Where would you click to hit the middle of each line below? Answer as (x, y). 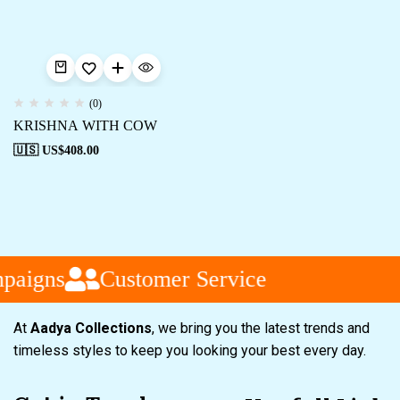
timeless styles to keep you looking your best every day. (192, 350)
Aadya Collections (91, 328)
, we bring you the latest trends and (261, 328)
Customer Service (177, 279)
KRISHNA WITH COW (85, 125)
